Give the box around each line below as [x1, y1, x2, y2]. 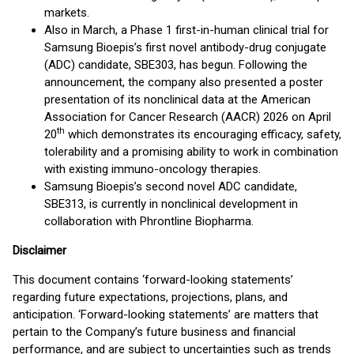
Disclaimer [13, 243, 66, 258]
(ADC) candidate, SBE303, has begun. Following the [44, 58, 307, 72]
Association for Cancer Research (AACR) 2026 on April [44, 110, 331, 124]
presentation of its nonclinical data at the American [44, 92, 311, 107]
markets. [44, 6, 89, 20]
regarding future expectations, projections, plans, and [13, 290, 288, 304]
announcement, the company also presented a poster [44, 75, 323, 89]
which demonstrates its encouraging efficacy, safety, [65, 127, 341, 141]
